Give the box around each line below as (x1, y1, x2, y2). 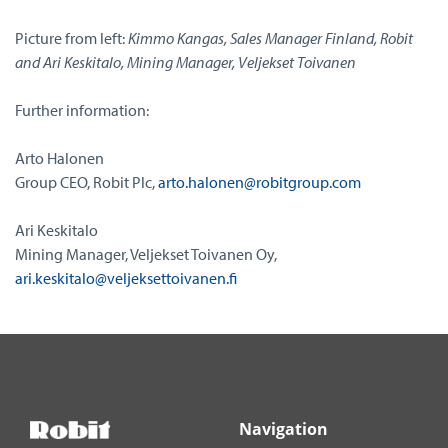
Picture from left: (15, 27, 128, 48)
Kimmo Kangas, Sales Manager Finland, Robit (128, 27, 413, 48)
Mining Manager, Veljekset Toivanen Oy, (15, 243, 277, 264)
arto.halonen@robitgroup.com (158, 171, 361, 192)
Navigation (239, 417, 328, 440)
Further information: (15, 99, 149, 120)
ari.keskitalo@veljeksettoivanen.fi (15, 267, 237, 288)
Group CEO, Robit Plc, (15, 171, 158, 192)
